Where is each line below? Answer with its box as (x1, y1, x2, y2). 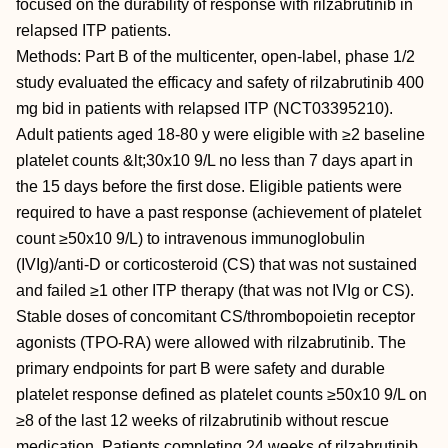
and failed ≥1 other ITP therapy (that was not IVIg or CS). (16, 282, 414, 299)
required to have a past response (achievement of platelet (16, 204, 421, 221)
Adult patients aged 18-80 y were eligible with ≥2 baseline (16, 126, 425, 143)
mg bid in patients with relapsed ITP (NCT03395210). (16, 100, 393, 117)
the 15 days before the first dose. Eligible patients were (16, 178, 402, 195)
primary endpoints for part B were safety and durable (16, 360, 385, 377)
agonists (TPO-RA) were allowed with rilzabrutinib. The (16, 334, 406, 351)
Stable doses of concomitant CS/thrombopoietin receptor (16, 308, 415, 325)
